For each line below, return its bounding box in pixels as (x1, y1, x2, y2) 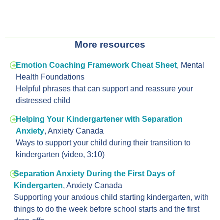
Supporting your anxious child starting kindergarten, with (13, 192, 209, 201)
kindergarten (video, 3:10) (15, 150, 105, 159)
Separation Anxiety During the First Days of (13, 169, 175, 178)
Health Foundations (16, 73, 84, 82)
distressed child (16, 96, 70, 105)
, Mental (177, 61, 204, 70)
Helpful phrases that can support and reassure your (16, 84, 193, 93)
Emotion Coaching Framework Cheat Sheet (16, 61, 177, 70)
